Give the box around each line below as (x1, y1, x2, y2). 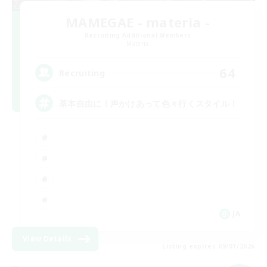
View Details (23, 234, 72, 244)
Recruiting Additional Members (84, 31, 191, 40)
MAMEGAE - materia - (66, 13, 210, 32)
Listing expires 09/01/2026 (162, 242, 255, 251)
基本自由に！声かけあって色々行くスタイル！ (59, 97, 238, 109)
